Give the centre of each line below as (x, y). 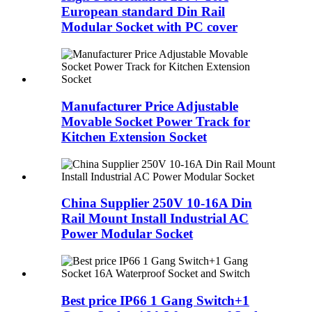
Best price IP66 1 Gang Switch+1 (155, 300)
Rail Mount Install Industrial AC (155, 219)
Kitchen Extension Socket (134, 136)
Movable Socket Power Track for (156, 121)
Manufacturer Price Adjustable (150, 106)
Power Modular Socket (127, 234)
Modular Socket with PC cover (149, 27)
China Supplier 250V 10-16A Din (157, 203)
